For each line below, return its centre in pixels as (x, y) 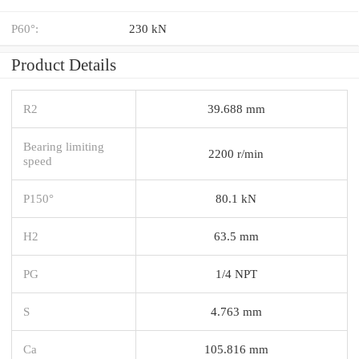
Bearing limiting (64, 146)
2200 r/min (236, 153)
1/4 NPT (236, 273)
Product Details (64, 65)
